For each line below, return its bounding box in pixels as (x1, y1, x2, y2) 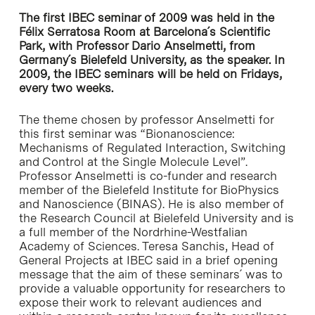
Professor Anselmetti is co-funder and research (18, 169, 277, 183)
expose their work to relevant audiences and (18, 295, 262, 309)
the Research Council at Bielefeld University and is (18, 211, 294, 225)
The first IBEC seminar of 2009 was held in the (18, 10, 274, 25)
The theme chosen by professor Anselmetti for (18, 112, 274, 127)
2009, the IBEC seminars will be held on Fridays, (18, 66, 282, 81)
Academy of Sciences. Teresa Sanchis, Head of (18, 239, 274, 253)
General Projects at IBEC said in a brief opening (18, 253, 278, 267)
